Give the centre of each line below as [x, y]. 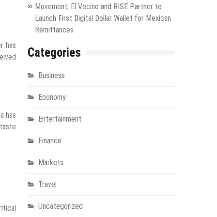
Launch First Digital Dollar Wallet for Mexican [103, 18]
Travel [47, 184]
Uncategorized [60, 206]
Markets [51, 162]
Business [51, 75]
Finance [50, 140]
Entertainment [60, 119]
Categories [54, 52]
